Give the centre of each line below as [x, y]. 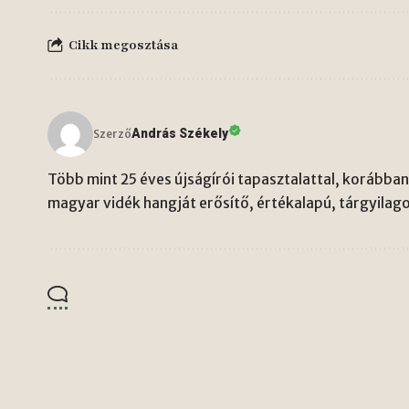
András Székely [180, 134]
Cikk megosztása [123, 46]
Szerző [112, 133]
